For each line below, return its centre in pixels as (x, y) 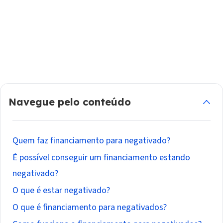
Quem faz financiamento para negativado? (91, 141)
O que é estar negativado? (61, 191)
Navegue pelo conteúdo (70, 102)
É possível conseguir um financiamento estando (101, 158)
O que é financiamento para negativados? (90, 208)
